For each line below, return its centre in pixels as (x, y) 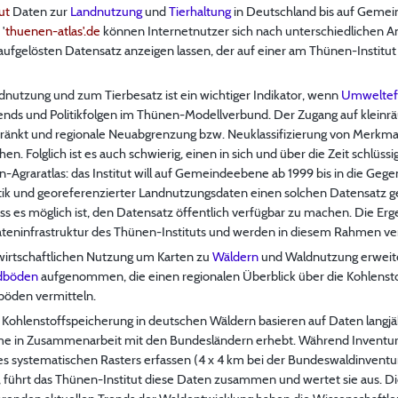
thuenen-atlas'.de (53, 31)
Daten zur (40, 11)
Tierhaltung (200, 11)
